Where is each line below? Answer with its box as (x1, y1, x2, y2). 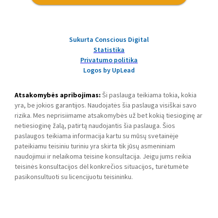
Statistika (93, 45, 125, 54)
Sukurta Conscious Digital (69, 35, 149, 44)
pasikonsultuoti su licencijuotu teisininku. (15, 172, 133, 182)
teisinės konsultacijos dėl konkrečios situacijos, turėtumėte (15, 162, 189, 171)
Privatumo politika (80, 55, 138, 65)
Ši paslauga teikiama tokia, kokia (101, 91, 197, 100)
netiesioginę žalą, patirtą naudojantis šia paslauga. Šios (15, 121, 175, 130)
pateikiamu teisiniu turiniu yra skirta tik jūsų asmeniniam (15, 142, 175, 151)
